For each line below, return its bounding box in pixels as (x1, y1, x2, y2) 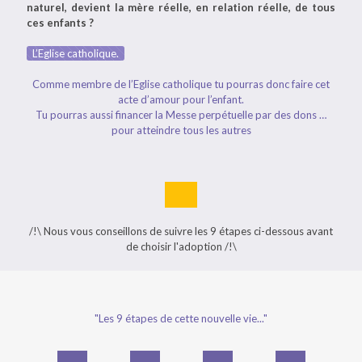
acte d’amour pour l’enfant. (118, 93, 244, 106)
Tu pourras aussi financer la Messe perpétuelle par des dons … (36, 108, 326, 121)
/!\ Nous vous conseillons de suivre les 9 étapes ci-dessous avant (29, 225, 333, 238)
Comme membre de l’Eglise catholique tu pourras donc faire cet (32, 78, 330, 90)
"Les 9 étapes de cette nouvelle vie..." (95, 312, 267, 325)
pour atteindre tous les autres (111, 124, 251, 137)
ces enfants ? (27, 16, 94, 29)
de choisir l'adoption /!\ (125, 240, 237, 253)
